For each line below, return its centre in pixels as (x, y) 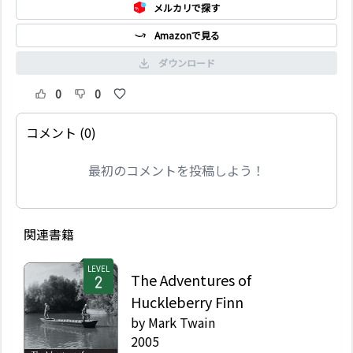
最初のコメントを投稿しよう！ (176, 170)
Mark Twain (182, 322)
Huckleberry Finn (187, 301)
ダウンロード (187, 62)
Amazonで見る (187, 35)
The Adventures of (191, 279)
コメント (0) (61, 132)
